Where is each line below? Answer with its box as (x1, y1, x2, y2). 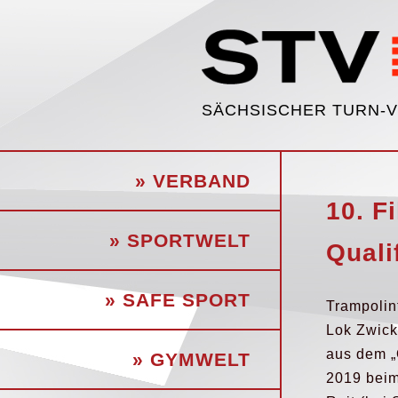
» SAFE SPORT (105, 290, 251, 310)
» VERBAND (135, 171, 251, 191)
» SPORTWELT (109, 230, 251, 251)
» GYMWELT (132, 349, 251, 370)
